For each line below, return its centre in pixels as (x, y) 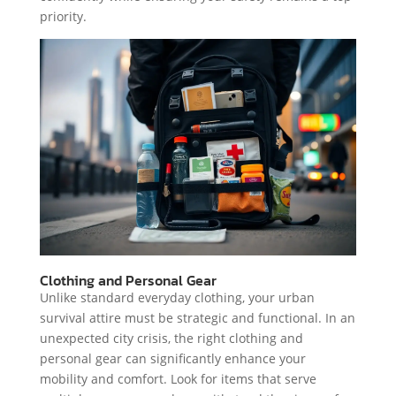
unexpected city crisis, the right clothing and (171, 339)
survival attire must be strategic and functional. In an (197, 318)
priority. (63, 16)
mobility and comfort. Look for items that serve (178, 379)
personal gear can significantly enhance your (172, 359)
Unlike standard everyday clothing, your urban (177, 298)
